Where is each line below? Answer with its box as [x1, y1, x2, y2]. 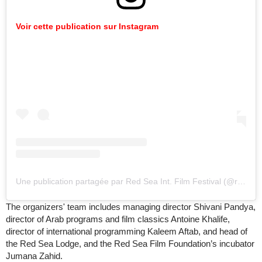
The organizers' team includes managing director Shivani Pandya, [6, 202, 256, 212]
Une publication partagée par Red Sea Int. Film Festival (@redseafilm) [237, 177, 246, 186]
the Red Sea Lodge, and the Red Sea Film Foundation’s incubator [6, 239, 254, 249]
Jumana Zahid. [6, 251, 63, 261]
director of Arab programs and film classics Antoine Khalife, [6, 214, 230, 224]
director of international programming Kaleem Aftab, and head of [6, 226, 247, 236]
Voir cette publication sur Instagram [16, 21, 158, 31]
